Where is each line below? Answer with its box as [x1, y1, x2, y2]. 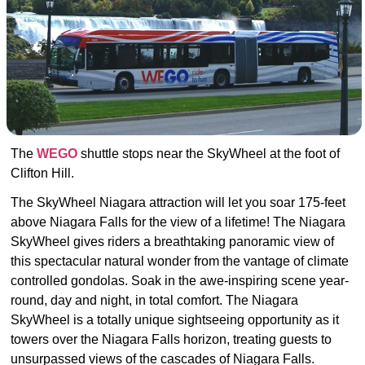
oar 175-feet [276, 196, 345, 210]
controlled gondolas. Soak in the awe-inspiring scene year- [11, 274, 349, 288]
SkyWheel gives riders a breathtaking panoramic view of [11, 235, 334, 249]
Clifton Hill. [11, 166, 74, 181]
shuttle [77, 147, 122, 161]
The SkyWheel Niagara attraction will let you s [11, 196, 276, 210]
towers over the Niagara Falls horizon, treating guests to [11, 332, 332, 347]
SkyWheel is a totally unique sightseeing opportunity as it [11, 313, 339, 328]
